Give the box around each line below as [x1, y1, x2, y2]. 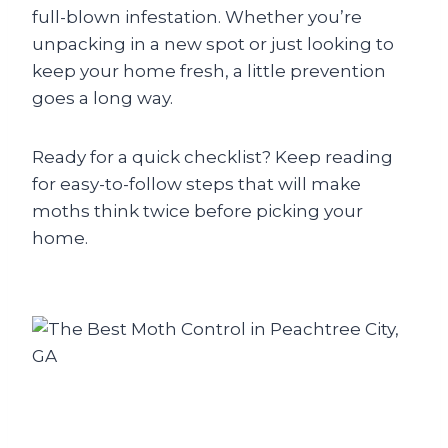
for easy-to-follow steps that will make [32, 174, 361, 194]
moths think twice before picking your [32, 201, 363, 221]
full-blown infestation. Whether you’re [32, 7, 362, 27]
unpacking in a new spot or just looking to [32, 34, 394, 54]
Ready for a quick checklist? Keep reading [32, 147, 393, 167]
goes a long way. [32, 88, 173, 108]
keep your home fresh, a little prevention [32, 61, 386, 81]
